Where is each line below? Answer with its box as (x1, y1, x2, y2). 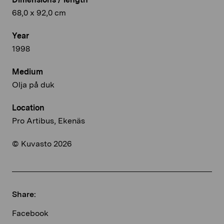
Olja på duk (12, 80, 54, 90)
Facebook (12, 208, 48, 218)
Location (12, 103, 44, 113)
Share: (12, 189, 36, 199)
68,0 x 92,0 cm (12, 8, 66, 18)
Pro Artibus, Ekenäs (12, 116, 85, 126)
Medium (12, 67, 43, 77)
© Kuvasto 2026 (12, 139, 72, 149)
